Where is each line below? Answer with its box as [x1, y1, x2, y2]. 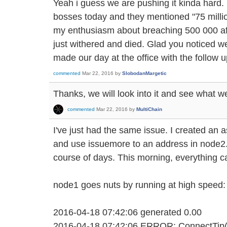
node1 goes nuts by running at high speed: [53, 179, 225, 191]
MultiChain [136, 106, 162, 112]
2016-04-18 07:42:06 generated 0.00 [53, 207, 202, 218]
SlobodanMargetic [122, 70, 167, 77]
